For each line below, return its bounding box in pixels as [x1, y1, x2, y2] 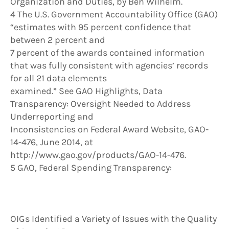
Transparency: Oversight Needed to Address [10, 98, 191, 110]
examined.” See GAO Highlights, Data [10, 85, 163, 97]
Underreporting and [10, 111, 94, 123]
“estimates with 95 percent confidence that [10, 21, 191, 33]
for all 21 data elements [10, 73, 107, 84]
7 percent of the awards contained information [10, 47, 204, 59]
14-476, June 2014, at [10, 136, 93, 148]
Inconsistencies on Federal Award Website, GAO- [10, 124, 209, 135]
